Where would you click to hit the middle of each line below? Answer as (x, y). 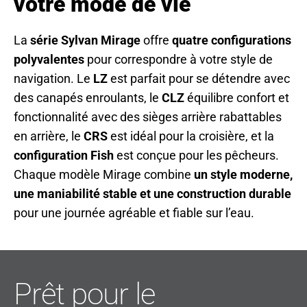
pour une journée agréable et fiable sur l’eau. (134, 212)
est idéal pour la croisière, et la (191, 136)
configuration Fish (64, 155)
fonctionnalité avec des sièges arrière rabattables (148, 116)
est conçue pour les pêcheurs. (196, 155)
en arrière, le (49, 136)
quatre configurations (232, 40)
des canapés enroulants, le (88, 97)
